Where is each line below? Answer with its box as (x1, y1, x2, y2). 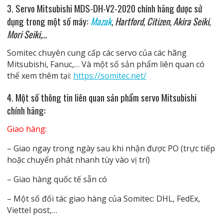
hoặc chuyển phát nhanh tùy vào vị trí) (6, 154, 150, 165)
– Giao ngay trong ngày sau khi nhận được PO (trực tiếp (6, 142, 215, 154)
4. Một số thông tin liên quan (6, 90, 107, 104)
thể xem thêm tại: (6, 70, 73, 81)
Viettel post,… (6, 204, 57, 216)
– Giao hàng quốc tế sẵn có (6, 173, 107, 185)
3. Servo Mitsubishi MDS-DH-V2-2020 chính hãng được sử (6, 1, 202, 15)
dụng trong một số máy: (6, 14, 91, 28)
